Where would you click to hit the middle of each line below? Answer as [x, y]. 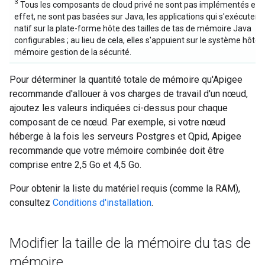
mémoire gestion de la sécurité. [73, 52]
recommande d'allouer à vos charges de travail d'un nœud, [129, 94]
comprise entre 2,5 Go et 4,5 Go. [75, 165]
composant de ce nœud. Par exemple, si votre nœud [117, 122]
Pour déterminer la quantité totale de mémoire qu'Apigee [126, 80]
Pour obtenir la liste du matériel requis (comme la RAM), [125, 188]
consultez [31, 203]
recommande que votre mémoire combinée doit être [117, 151]
